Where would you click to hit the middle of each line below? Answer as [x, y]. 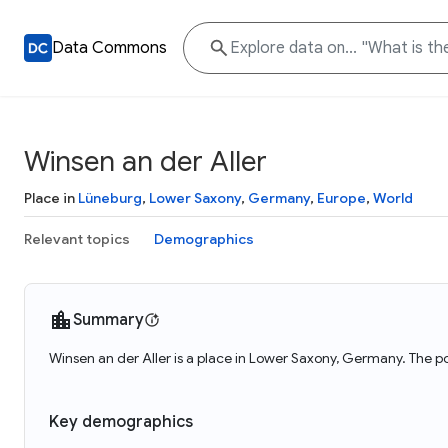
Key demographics [121, 422]
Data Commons [109, 48]
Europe [341, 198]
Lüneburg [110, 198]
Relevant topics [77, 239]
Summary [108, 320]
